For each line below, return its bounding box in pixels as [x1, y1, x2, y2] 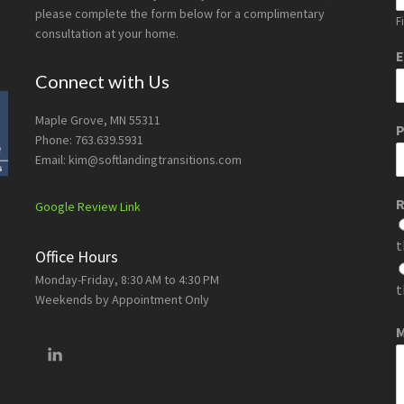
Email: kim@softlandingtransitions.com [35, 151, 242, 168]
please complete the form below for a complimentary [35, 5, 325, 22]
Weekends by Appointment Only [35, 291, 209, 308]
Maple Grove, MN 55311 [35, 112, 161, 128]
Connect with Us [35, 70, 170, 92]
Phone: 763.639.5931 [35, 132, 143, 148]
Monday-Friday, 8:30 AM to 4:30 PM [35, 271, 219, 288]
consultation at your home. [35, 25, 179, 41]
